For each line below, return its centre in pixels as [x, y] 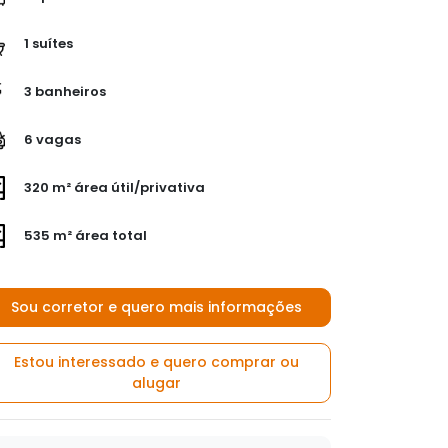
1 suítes [47, 43]
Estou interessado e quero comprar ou [156, 362]
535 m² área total [84, 235]
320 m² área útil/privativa [113, 187]
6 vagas [51, 139]
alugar [156, 383]
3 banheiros [63, 91]
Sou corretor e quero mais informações [156, 307]
